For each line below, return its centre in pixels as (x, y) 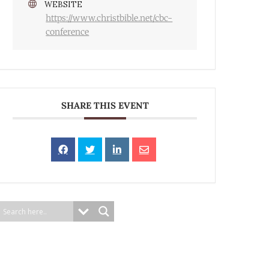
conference (68, 32)
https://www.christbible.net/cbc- (109, 18)
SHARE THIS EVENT (105, 105)
